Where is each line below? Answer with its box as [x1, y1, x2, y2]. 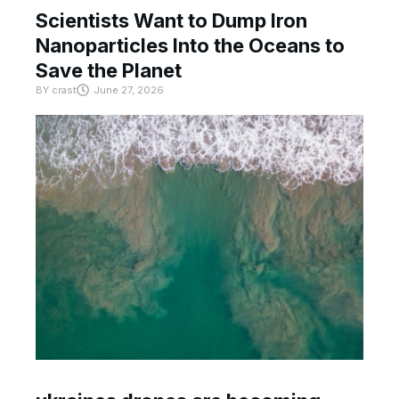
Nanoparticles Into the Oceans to [36, 33, 345, 57]
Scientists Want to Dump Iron [36, 8, 307, 32]
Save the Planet [36, 58, 182, 82]
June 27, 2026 [94, 83, 164, 96]
